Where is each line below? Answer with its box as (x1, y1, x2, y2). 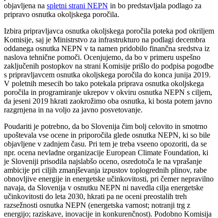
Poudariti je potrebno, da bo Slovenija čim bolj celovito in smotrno (4, 122, 207, 131)
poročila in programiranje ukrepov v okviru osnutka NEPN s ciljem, (4, 88, 212, 97)
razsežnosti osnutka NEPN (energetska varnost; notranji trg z (4, 201, 190, 210)
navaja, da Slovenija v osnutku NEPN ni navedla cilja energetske (4, 183, 203, 192)
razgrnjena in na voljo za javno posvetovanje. (4, 106, 143, 114)
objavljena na (4, 1, 47, 10)
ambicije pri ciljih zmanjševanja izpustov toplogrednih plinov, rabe (4, 166, 207, 175)
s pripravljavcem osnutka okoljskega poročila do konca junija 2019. (4, 71, 211, 79)
